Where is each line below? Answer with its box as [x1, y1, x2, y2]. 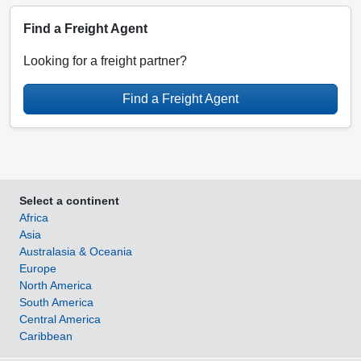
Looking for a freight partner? [23, 54, 187, 68]
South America [19, 296, 93, 309]
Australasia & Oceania [19, 245, 132, 259]
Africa [19, 211, 48, 225]
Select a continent [19, 194, 119, 208]
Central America [19, 313, 101, 326]
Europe [19, 262, 56, 276]
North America [19, 279, 92, 293]
